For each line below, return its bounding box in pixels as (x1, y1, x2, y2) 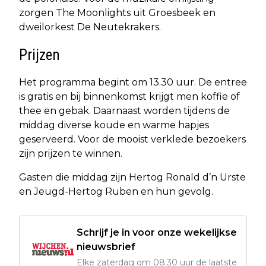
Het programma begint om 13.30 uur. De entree (19, 77, 247, 88)
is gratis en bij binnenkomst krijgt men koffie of (19, 91, 240, 103)
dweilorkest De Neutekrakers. (19, 21, 161, 33)
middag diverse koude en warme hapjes (19, 119, 209, 131)
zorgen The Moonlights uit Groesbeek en (19, 7, 216, 19)
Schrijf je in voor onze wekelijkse (77, 227, 237, 239)
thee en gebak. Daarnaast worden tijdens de (19, 105, 230, 117)
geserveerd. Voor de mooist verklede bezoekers (19, 134, 246, 145)
